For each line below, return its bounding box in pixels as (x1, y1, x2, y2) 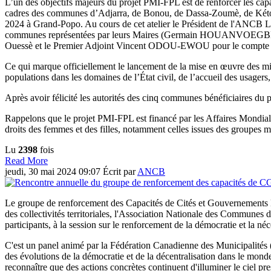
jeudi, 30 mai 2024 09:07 (5, 166, 103, 177)
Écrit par (103, 166, 137, 177)
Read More (5, 155, 48, 166)
